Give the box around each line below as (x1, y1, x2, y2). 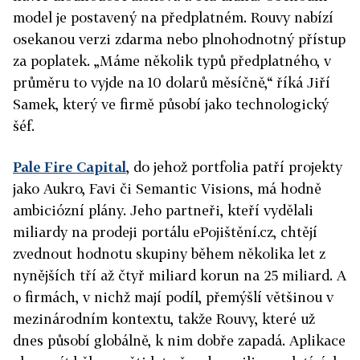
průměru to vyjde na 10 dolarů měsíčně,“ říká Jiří (13, 73, 330, 91)
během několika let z (191, 244, 325, 262)
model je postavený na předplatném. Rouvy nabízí (13, 8, 333, 26)
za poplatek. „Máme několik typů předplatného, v (13, 51, 331, 69)
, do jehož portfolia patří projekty (126, 157, 342, 175)
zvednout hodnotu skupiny (13, 244, 191, 262)
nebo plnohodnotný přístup (166, 30, 346, 47)
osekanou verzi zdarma (13, 30, 166, 47)
